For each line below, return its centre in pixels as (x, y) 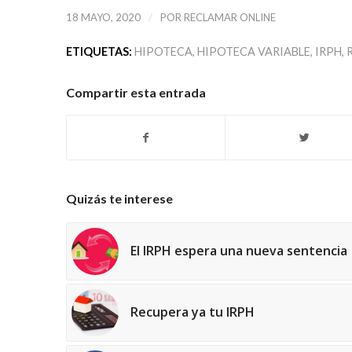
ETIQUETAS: (99, 52)
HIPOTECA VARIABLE (253, 52)
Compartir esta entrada (136, 93)
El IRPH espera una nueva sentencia (238, 251)
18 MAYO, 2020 (103, 18)
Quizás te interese (119, 199)
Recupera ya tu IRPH (192, 312)
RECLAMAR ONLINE (229, 18)
